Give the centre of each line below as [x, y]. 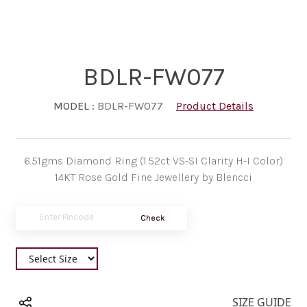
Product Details [215, 106]
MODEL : [75, 106]
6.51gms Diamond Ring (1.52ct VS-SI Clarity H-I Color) [153, 161]
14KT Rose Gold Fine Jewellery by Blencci [153, 177]
